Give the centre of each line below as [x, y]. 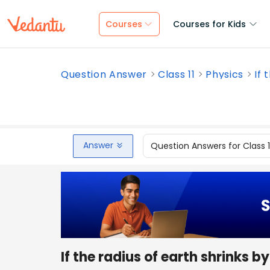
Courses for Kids [209, 24]
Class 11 [177, 74]
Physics [225, 74]
